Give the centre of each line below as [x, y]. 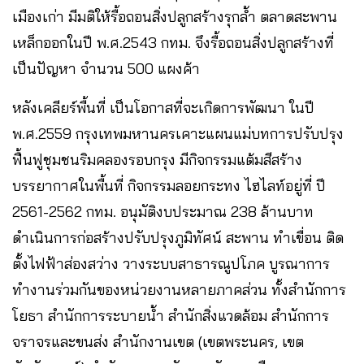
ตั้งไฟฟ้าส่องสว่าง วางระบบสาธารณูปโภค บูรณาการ [171, 264]
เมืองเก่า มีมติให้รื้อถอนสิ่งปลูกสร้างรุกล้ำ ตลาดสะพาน [175, 17]
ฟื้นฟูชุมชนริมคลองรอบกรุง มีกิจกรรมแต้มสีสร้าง [157, 160]
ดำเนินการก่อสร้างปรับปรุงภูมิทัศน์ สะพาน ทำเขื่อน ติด [178, 238]
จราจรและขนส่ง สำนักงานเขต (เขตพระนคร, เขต [158, 342]
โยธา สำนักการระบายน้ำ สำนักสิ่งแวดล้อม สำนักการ [171, 316]
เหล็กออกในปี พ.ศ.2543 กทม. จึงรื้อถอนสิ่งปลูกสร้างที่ [173, 43]
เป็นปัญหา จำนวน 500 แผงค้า [106, 69]
